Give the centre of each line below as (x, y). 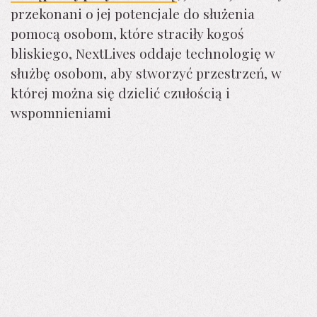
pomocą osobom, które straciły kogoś (127, 33)
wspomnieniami (61, 112)
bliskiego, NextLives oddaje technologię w (143, 53)
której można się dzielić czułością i (120, 92)
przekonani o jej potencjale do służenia (133, 13)
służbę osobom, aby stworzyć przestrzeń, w (146, 73)
